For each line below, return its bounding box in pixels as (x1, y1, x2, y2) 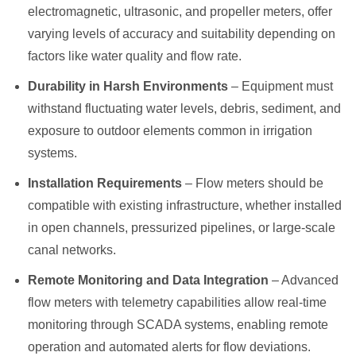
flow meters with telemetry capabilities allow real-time (28, 295, 327, 309)
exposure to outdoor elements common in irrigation (28, 123, 312, 137)
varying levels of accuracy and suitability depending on (28, 26, 335, 41)
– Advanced (269, 273, 339, 287)
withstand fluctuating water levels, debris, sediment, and (28, 101, 341, 115)
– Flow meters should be (182, 176, 323, 190)
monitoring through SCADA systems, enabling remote (28, 317, 328, 331)
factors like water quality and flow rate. (28, 48, 242, 63)
